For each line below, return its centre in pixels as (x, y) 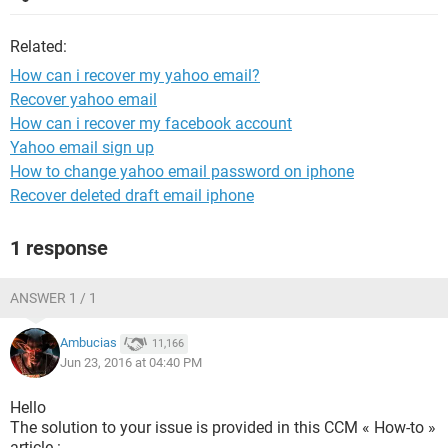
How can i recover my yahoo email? (135, 75)
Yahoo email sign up (82, 147)
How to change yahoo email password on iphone (182, 171)
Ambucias (88, 343)
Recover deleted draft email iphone (132, 195)
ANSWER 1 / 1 (53, 298)
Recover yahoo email (83, 99)
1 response (59, 248)
